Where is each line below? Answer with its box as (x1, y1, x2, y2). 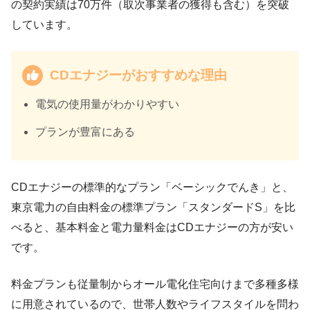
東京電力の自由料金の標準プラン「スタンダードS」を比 (11, 201, 295, 214)
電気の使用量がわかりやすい (35, 98, 180, 111)
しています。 (11, 19, 77, 30)
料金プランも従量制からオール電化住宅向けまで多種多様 (11, 278, 299, 291)
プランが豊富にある (35, 126, 136, 138)
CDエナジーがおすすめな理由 (50, 68, 227, 83)
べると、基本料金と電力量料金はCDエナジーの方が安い (11, 221, 293, 234)
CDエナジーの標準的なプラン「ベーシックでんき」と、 (11, 181, 293, 194)
